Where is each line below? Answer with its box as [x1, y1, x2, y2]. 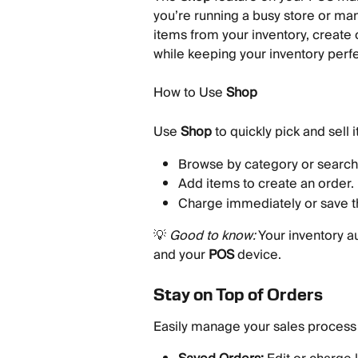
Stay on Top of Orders [153, 283, 323, 305]
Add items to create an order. [178, 173, 354, 196]
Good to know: [169, 225, 256, 248]
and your [153, 244, 209, 267]
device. [234, 244, 281, 267]
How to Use [153, 82, 226, 105]
